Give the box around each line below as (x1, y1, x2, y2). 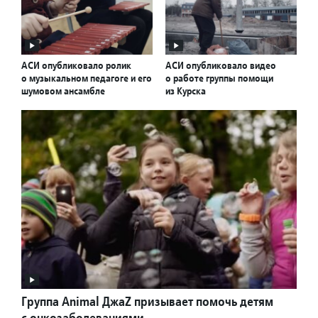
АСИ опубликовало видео (165, 59, 276, 72)
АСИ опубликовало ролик (21, 59, 131, 72)
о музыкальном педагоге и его (21, 72, 152, 85)
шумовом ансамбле (21, 84, 105, 98)
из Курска (165, 84, 206, 98)
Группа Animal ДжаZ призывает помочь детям (21, 293, 273, 310)
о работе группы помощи (165, 72, 273, 85)
